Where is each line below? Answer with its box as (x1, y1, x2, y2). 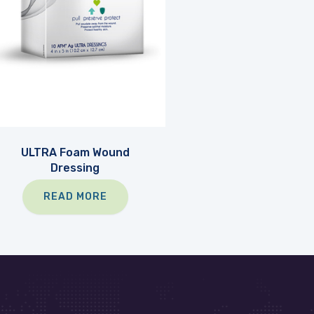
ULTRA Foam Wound (20, 145, 130, 159)
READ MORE (43, 190, 107, 203)
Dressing (50, 161, 100, 175)
